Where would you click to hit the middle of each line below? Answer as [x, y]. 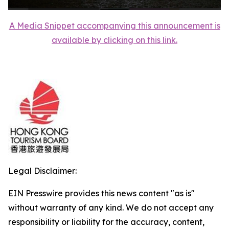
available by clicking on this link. [114, 40]
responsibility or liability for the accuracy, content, [106, 222]
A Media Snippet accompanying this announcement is [114, 25]
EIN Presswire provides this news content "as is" [101, 193]
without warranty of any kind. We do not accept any [111, 207]
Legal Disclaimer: [42, 170]
